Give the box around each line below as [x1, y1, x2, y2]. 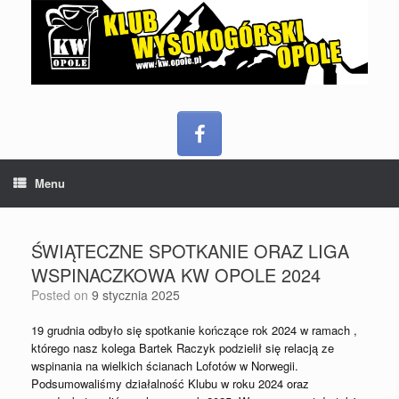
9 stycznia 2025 [92, 285, 180, 304]
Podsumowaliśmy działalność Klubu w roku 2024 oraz [31, 374, 309, 392]
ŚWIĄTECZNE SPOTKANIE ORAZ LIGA [31, 237, 349, 264]
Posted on [39, 285, 92, 304]
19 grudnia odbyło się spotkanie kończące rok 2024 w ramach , [31, 321, 357, 338]
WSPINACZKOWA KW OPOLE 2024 [31, 261, 321, 288]
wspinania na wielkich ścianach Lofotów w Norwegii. [31, 356, 298, 374]
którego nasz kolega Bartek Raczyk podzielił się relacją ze [31, 338, 334, 356]
